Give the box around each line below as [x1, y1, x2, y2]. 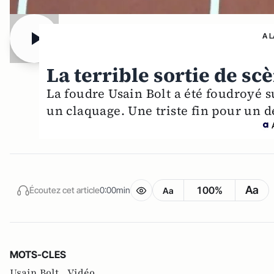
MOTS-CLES [10, 248, 66, 261]
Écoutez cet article [29, 185, 100, 196]
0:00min [100, 185, 130, 196]
